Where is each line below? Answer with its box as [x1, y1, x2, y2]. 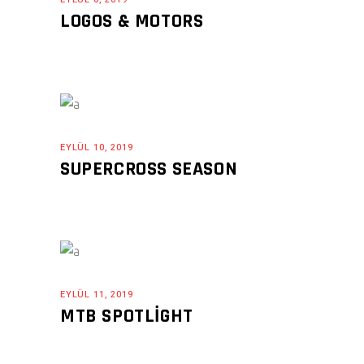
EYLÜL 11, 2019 [60, 288, 133, 302]
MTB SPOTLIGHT [60, 304, 193, 329]
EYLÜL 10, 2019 [60, 140, 133, 154]
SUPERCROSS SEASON [60, 156, 238, 181]
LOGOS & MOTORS [60, 9, 204, 34]
